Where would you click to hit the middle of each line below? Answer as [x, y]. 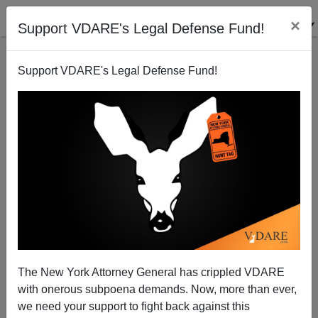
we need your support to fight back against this [134, 306]
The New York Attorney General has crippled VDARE [151, 272]
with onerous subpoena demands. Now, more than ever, [157, 289]
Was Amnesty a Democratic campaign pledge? [159, 143]
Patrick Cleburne [159, 243]
